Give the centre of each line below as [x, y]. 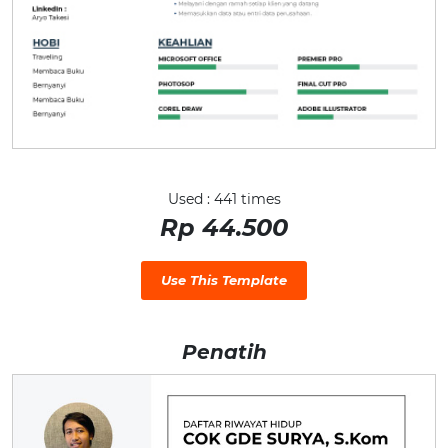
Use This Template [224, 280]
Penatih [224, 352]
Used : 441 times [224, 199]
